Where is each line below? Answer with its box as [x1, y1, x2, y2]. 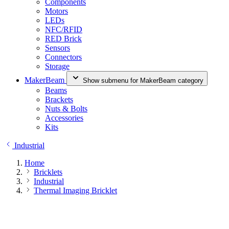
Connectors [45, 53, 82, 61]
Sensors [45, 43, 70, 52]
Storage [45, 62, 70, 71]
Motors [45, 7, 68, 15]
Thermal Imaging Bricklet [34, 186, 117, 195]
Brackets [45, 95, 73, 104]
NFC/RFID [45, 25, 82, 34]
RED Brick [45, 34, 82, 43]
